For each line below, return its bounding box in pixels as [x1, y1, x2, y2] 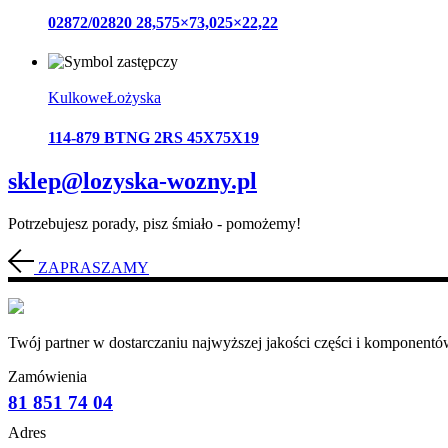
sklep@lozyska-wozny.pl [8, 167, 257, 194]
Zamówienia [8, 367, 87, 385]
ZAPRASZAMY [38, 258, 149, 276]
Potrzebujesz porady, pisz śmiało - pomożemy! [8, 214, 301, 232]
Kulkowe [48, 89, 107, 107]
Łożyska [107, 89, 161, 107]
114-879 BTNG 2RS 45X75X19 [48, 128, 259, 146]
